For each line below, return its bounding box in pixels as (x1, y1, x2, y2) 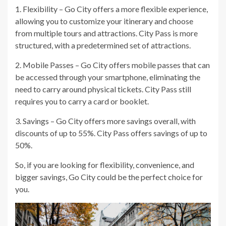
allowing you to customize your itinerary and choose (15, 16, 193, 26)
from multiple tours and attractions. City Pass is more (15, 28, 198, 38)
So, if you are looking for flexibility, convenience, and (15, 159, 194, 169)
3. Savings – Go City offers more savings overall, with (15, 116, 196, 126)
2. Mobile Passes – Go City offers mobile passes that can (15, 60, 210, 70)
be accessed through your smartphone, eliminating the (15, 72, 200, 82)
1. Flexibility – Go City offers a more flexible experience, (15, 4, 208, 14)
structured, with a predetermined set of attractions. (15, 40, 191, 50)
